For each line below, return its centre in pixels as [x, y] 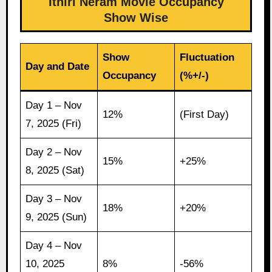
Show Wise [136, 17]
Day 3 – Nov [54, 199]
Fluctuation [207, 57]
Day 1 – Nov [54, 105]
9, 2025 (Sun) [56, 217]
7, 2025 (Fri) [54, 123]
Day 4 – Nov [54, 245]
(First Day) [205, 114]
